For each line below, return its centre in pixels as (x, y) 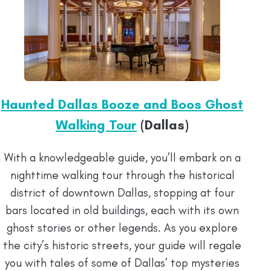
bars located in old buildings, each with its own (122, 211)
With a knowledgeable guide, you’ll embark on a (122, 158)
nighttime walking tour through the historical (122, 175)
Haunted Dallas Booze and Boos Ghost (122, 105)
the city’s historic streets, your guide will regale (122, 246)
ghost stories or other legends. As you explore (122, 228)
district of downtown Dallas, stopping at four (122, 193)
